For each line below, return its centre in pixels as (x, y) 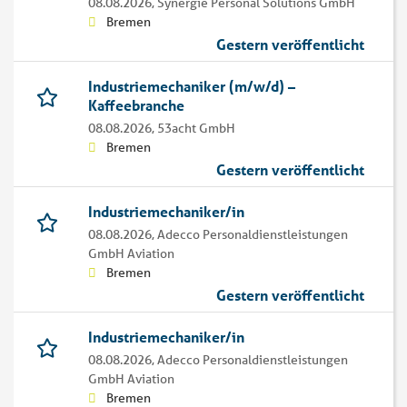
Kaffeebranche (136, 105)
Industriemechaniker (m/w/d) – (192, 86)
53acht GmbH (196, 129)
